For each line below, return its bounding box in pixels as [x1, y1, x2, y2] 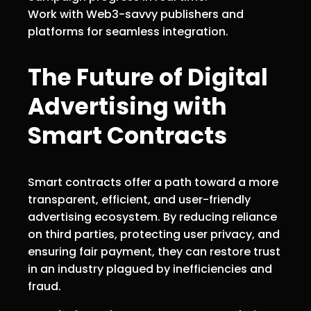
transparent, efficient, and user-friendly [28, 191, 251, 208]
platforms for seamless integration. [28, 23, 228, 40]
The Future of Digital [28, 60, 268, 94]
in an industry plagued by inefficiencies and [28, 260, 272, 277]
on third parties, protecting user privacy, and [28, 226, 280, 242]
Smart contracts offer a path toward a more [28, 174, 278, 190]
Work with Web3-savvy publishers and [28, 6, 244, 22]
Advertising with [28, 90, 227, 123]
